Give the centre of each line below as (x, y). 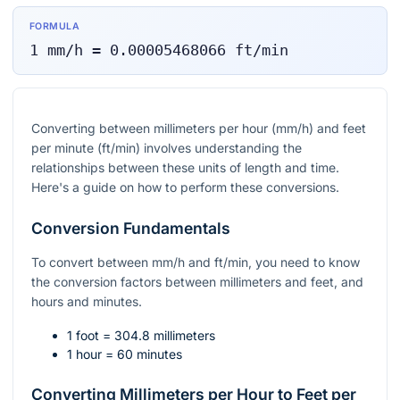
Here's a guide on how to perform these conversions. (185, 187)
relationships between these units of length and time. (185, 168)
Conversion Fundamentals (131, 229)
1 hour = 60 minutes (125, 354)
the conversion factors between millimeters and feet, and (197, 282)
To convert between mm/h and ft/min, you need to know (196, 262)
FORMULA (54, 27)
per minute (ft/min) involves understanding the (167, 148)
